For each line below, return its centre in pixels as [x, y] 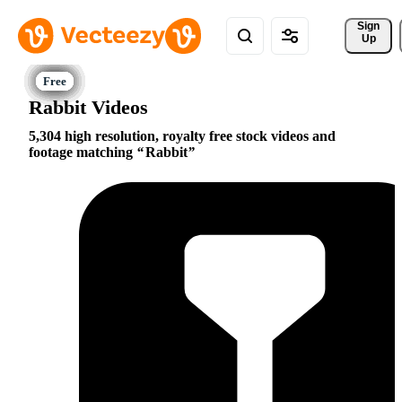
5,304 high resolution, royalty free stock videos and [182, 136]
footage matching [83, 153]
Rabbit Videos [88, 107]
